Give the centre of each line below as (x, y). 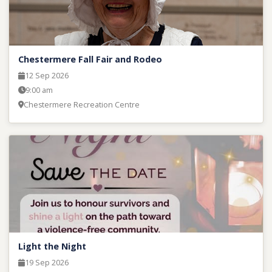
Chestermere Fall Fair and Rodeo (90, 59)
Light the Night (52, 246)
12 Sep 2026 (46, 76)
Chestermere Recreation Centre (81, 105)
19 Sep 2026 (46, 263)
